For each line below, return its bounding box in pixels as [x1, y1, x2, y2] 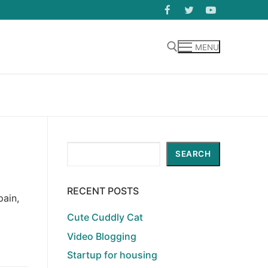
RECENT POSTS [67, 185, 139, 197]
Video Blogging [67, 230, 136, 242]
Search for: [31, 91, 47, 103]
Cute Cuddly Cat [67, 211, 143, 224]
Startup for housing [67, 249, 157, 261]
